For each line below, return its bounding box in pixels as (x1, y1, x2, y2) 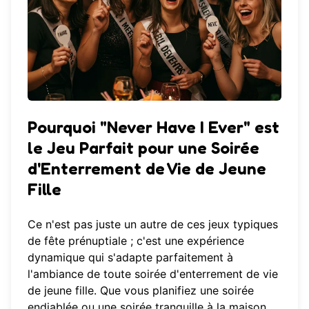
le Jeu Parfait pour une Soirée (28, 138, 259, 159)
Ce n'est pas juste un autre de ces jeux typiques (28, 217, 278, 232)
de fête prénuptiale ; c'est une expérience (28, 234, 244, 248)
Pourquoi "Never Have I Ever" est (28, 117, 279, 138)
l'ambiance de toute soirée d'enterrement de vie (28, 267, 278, 281)
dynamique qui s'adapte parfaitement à (28, 250, 233, 265)
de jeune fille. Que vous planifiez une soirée (28, 283, 254, 298)
